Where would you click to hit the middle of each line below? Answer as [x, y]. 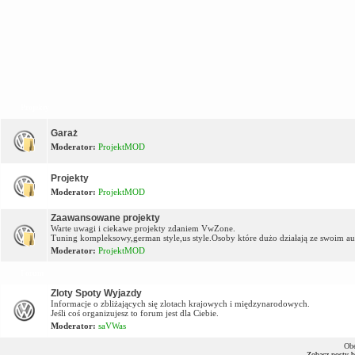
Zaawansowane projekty [105, 218]
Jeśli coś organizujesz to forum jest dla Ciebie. [135, 313]
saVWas [112, 325]
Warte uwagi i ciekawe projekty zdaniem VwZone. [143, 228]
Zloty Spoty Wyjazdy [96, 293]
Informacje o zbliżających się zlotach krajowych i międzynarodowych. [180, 303]
